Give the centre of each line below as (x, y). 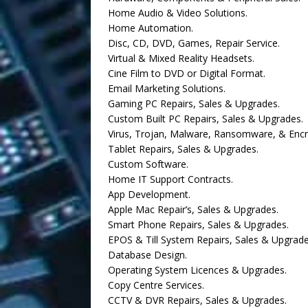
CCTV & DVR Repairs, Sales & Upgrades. (197, 300)
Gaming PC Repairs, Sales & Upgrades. (194, 103)
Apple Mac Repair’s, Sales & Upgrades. (193, 209)
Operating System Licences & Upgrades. (197, 270)
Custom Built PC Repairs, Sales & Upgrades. (206, 119)
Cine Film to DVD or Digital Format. (187, 73)
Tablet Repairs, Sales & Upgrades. (183, 149)
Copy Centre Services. (156, 285)
